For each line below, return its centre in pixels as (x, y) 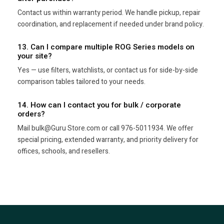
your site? (35, 56)
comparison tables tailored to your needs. (81, 82)
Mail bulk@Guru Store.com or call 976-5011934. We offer (105, 128)
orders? (31, 114)
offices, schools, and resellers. (64, 151)
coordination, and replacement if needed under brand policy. (111, 24)
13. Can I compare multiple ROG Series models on (106, 47)
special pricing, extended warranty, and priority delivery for (108, 139)
